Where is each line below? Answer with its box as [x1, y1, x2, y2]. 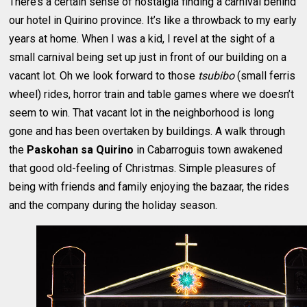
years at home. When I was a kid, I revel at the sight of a [9, 32, 275, 45]
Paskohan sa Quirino [27, 143, 134, 156]
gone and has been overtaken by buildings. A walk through [9, 124, 286, 138]
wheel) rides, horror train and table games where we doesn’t [9, 87, 295, 101]
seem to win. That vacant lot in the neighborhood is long [9, 106, 275, 119]
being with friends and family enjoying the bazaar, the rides [9, 180, 290, 193]
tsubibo [198, 69, 235, 82]
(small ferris [234, 69, 296, 82]
